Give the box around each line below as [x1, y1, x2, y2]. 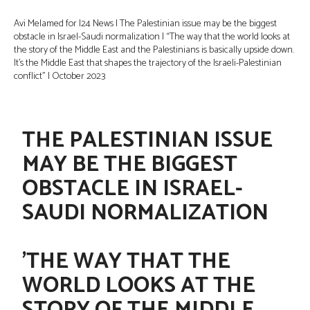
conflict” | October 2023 [14, 69, 106, 85]
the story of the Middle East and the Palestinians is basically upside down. [14, 42, 294, 59]
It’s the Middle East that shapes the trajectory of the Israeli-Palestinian [14, 55, 282, 72]
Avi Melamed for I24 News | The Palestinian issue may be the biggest [14, 16, 277, 33]
